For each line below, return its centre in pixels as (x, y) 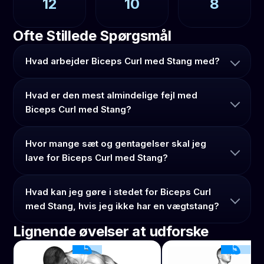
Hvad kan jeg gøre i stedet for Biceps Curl (118, 192)
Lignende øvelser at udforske (111, 231)
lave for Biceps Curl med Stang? (97, 157)
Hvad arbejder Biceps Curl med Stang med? (123, 61)
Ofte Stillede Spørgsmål (92, 35)
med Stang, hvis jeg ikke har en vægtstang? (123, 206)
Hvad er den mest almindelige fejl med (112, 95)
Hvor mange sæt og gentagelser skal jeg (116, 143)
